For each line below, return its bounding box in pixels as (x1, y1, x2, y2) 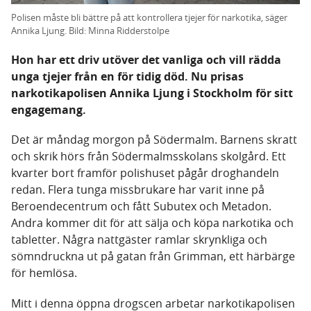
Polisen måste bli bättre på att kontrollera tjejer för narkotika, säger (11, 11, 287, 24)
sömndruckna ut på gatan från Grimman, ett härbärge (11, 249, 295, 264)
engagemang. (11, 102, 86, 118)
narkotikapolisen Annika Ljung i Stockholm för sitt (11, 85, 293, 101)
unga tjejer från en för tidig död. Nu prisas (11, 69, 244, 85)
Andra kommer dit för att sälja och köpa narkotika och (11, 215, 294, 231)
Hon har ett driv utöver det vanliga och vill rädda (11, 52, 281, 68)
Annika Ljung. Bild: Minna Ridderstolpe (11, 24, 169, 37)
